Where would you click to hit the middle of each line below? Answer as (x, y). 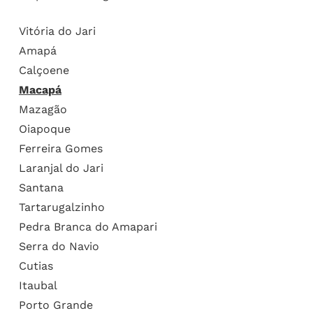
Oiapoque (44, 129)
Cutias (36, 265)
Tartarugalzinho (61, 207)
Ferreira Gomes (60, 148)
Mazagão (43, 109)
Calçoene (44, 70)
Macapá (40, 89)
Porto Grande (56, 305)
